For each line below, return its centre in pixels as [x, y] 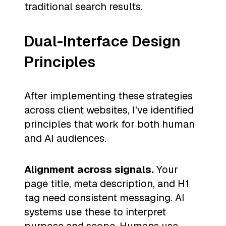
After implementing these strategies [108, 96]
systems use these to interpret [95, 212]
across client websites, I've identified [109, 110]
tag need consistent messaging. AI [104, 198]
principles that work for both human [109, 124]
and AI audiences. [65, 138]
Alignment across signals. [89, 170]
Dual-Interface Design [102, 41]
